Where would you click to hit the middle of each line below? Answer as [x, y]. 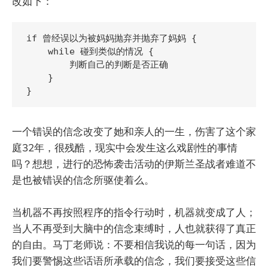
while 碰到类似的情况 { [90, 51]
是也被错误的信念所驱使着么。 [83, 180]
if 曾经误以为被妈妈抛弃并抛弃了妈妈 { [112, 38]
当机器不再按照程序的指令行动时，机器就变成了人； [134, 212]
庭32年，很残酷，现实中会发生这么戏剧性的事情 [125, 148]
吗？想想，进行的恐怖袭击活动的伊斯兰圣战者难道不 [134, 164]
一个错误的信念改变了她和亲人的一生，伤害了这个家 [134, 132]
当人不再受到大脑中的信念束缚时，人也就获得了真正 [134, 229]
